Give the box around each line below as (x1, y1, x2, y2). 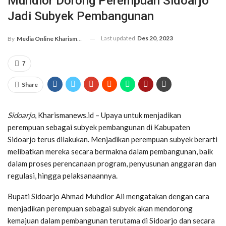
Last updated (101, 34, 136, 42)
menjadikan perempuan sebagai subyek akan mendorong (8, 204, 193, 213)
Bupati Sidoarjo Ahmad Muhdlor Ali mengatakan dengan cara (8, 192, 209, 201)
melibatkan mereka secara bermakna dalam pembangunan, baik (8, 147, 213, 156)
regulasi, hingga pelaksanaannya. (8, 171, 118, 181)
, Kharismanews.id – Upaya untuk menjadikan (35, 110, 181, 120)
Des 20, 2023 (137, 34, 173, 42)
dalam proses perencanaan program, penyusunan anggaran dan (8, 159, 216, 168)
